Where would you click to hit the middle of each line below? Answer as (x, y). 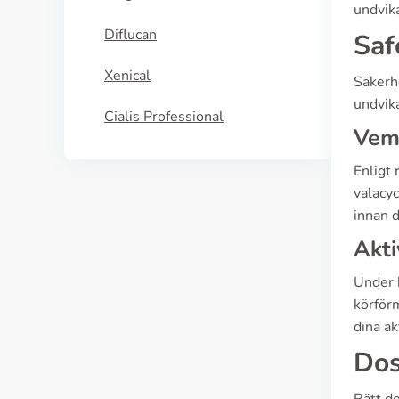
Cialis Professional (164, 117)
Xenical (127, 76)
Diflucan (130, 35)
